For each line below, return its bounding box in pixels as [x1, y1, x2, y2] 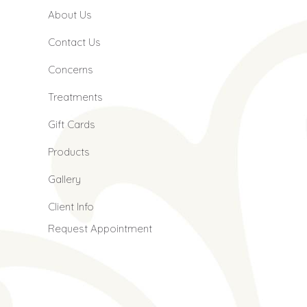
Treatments [48, 90, 103, 103]
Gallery [48, 172, 82, 186]
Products [48, 145, 90, 158]
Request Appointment [48, 221, 153, 235]
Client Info [48, 199, 95, 213]
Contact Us [48, 35, 101, 49]
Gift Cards [48, 117, 96, 131]
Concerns [48, 62, 94, 76]
